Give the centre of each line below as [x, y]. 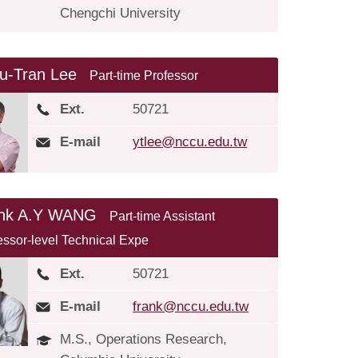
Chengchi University [121, 13]
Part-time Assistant [163, 216]
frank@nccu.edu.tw [191, 306]
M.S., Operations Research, [144, 339]
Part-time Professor [144, 76]
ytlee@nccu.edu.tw [190, 142]
